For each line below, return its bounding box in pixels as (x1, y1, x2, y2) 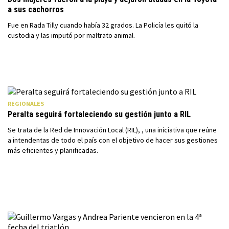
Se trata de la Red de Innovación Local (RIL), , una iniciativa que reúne (8, 125, 217, 134)
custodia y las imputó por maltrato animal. (8, 31, 135, 40)
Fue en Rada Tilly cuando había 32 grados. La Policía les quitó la (8, 20, 198, 30)
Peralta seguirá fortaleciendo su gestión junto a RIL (8, 109, 191, 119)
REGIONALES (8, 100, 44, 107)
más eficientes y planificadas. (8, 146, 98, 155)
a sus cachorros (8, 5, 64, 14)
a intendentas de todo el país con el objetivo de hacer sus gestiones (8, 135, 218, 145)
